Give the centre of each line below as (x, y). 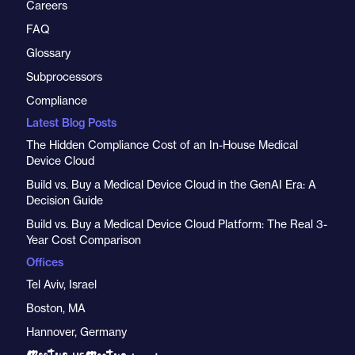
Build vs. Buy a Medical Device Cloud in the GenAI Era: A (171, 184)
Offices (45, 262)
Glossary (48, 53)
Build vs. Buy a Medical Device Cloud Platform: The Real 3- (177, 224)
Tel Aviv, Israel (61, 284)
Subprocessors (64, 76)
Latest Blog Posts (71, 122)
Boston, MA (56, 308)
